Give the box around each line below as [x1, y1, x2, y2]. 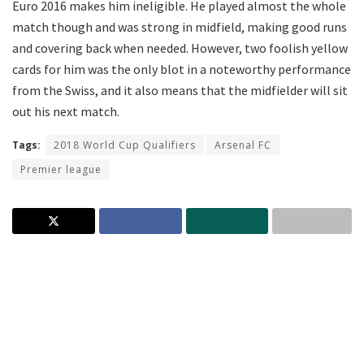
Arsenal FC [214, 138, 271, 153]
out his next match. [12, 103, 119, 120]
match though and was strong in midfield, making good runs [12, 19, 347, 36]
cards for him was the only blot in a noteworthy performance [12, 61, 351, 78]
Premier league [20, 162, 102, 177]
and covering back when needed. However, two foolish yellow [12, 40, 348, 57]
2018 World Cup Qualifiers [54, 138, 196, 153]
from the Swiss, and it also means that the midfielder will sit [12, 82, 348, 99]
